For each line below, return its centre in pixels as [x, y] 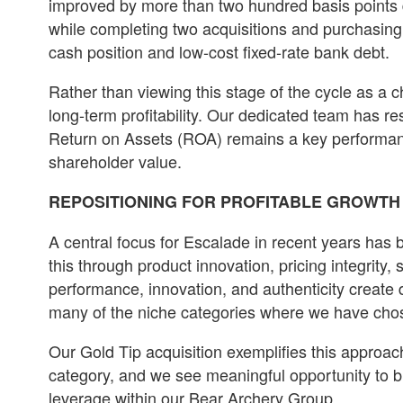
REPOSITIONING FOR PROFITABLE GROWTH [224, 201]
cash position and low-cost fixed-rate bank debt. [219, 51]
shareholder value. [115, 161]
